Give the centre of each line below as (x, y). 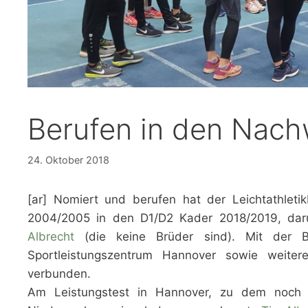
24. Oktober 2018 (68, 160)
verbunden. (59, 274)
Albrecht (51, 237)
